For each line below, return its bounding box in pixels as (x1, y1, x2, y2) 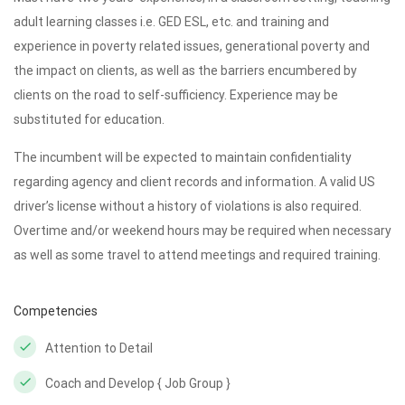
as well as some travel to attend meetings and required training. (14, 248, 381, 262)
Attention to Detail (45, 341, 153, 355)
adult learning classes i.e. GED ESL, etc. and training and (14, 14, 329, 29)
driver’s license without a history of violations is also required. (14, 199, 362, 213)
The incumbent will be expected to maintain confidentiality (14, 150, 352, 165)
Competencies (14, 304, 98, 318)
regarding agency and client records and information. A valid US (14, 174, 375, 189)
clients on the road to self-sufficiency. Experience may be (14, 88, 338, 102)
